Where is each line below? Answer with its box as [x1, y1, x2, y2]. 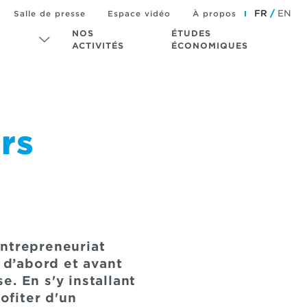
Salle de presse [14, 8, 86, 19]
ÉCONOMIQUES [171, 40, 249, 51]
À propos [193, 8, 236, 19]
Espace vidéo [108, 8, 171, 19]
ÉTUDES [171, 28, 212, 38]
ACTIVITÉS [72, 40, 125, 51]
